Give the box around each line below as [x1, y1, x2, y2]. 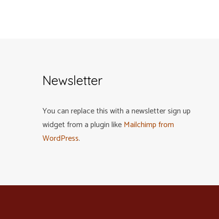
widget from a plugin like [43, 118, 124, 132]
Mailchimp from [124, 118, 174, 132]
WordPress [43, 132, 79, 146]
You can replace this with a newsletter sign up [43, 105, 191, 118]
